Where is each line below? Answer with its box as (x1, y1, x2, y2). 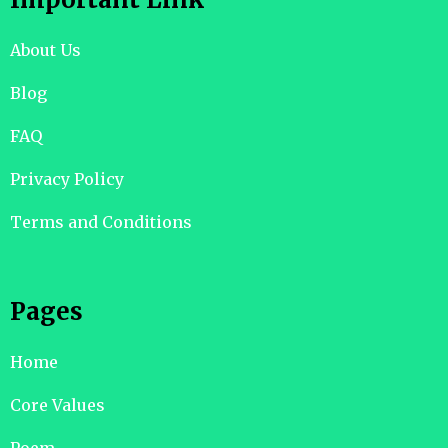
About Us (10, 40, 81, 61)
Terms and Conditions (10, 212, 192, 233)
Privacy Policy (10, 169, 124, 190)
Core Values (10, 395, 105, 416)
